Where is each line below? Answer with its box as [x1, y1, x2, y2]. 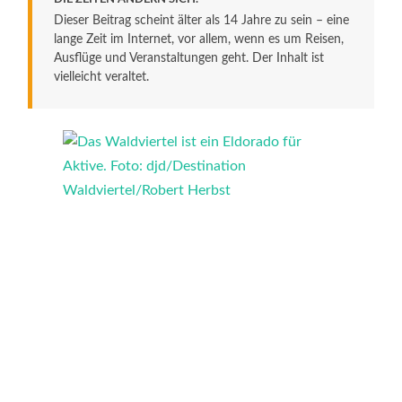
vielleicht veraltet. [54, 70, 150, 83]
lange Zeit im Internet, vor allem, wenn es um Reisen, [54, 32, 345, 46]
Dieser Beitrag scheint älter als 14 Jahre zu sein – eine [54, 13, 350, 27]
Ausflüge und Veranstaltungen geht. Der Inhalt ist [54, 51, 325, 65]
